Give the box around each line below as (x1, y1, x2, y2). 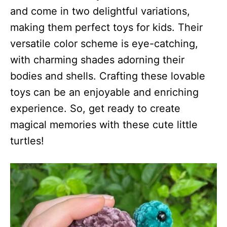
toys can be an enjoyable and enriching (10, 86, 199, 98)
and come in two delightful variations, (10, 5, 190, 17)
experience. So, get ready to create (10, 102, 180, 115)
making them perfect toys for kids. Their (10, 21, 203, 33)
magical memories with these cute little (10, 118, 198, 131)
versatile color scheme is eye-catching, (10, 37, 198, 50)
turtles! (10, 134, 44, 147)
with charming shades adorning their (10, 53, 184, 66)
